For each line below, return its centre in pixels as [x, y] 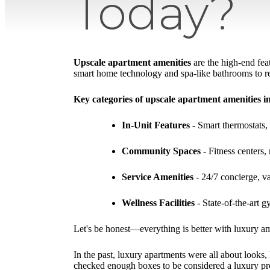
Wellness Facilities [158, 203]
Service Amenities [158, 177]
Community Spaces [161, 151]
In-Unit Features [156, 125]
